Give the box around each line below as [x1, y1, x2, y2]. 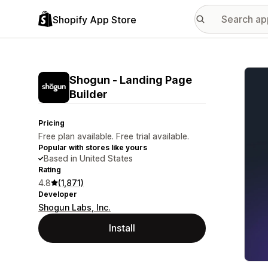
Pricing [38, 118, 65, 127]
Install [109, 222, 135, 234]
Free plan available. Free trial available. [38, 131, 189, 141]
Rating [38, 165, 61, 174]
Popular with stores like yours [38, 143, 147, 152]
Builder [69, 88, 108, 100]
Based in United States [44, 153, 133, 163]
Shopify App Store [53, 13, 136, 26]
